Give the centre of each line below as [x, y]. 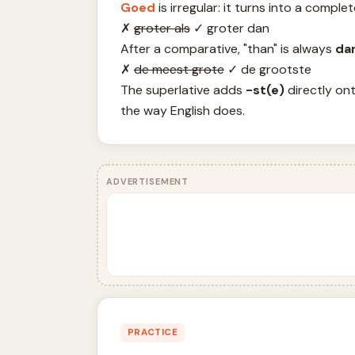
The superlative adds [183, 90]
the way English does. [182, 110]
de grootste [274, 69]
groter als [162, 28]
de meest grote [179, 69]
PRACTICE [153, 333]
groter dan [236, 28]
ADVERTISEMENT [147, 181]
